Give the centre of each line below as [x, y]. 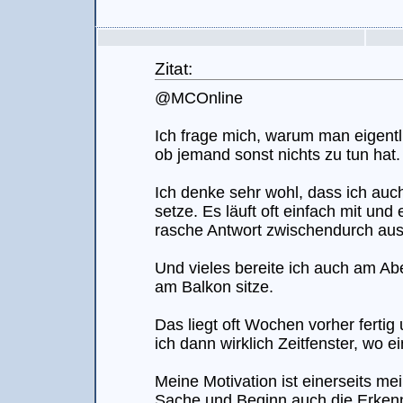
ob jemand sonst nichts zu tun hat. [278, 155]
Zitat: [174, 68]
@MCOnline [199, 98]
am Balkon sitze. [214, 287]
